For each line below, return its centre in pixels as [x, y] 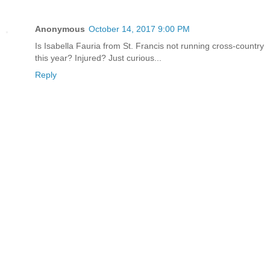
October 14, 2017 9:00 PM [139, 29]
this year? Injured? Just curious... [98, 58]
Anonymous [60, 29]
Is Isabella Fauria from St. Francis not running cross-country [149, 46]
